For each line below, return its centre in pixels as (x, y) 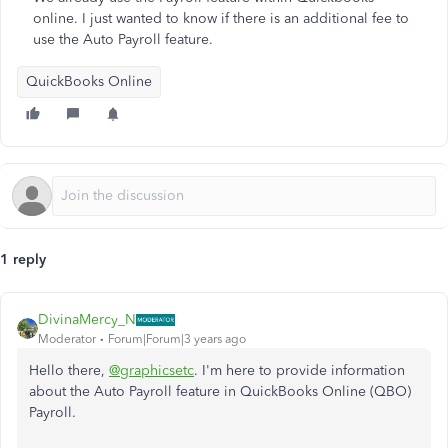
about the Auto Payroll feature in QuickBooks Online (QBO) (220, 391)
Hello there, (69, 370)
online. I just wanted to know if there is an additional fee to (221, 18)
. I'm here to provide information (299, 370)
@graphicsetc (151, 370)
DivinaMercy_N (87, 319)
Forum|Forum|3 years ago (177, 339)
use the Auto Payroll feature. (123, 39)
